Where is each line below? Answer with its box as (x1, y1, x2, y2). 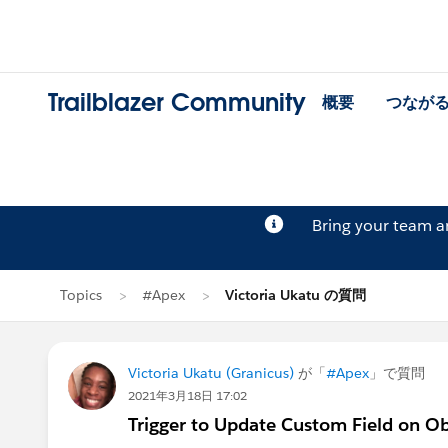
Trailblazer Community (48, 87, 306, 119)
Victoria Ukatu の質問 (225, 286, 366, 304)
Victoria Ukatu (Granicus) (128, 364, 294, 382)
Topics (60, 286, 102, 304)
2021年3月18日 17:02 (128, 387, 247, 404)
